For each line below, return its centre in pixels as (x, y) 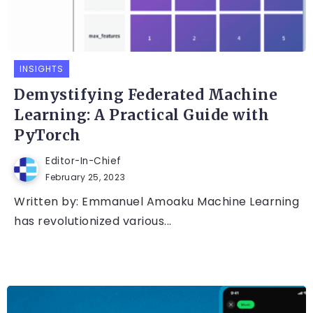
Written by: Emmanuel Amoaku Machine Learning (156, 202)
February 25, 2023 (86, 177)
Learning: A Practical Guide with (141, 116)
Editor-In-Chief (83, 161)
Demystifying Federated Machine (146, 95)
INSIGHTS (42, 69)
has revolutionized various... (93, 221)
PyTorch (48, 136)
